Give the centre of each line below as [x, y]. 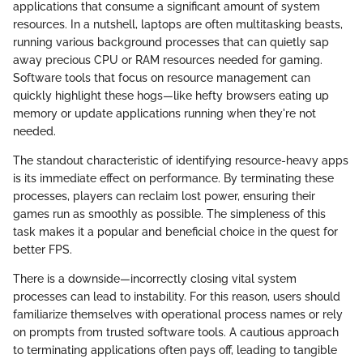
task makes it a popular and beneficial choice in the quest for [175, 232]
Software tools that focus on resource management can [162, 78]
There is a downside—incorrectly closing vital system [155, 279]
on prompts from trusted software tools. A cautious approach [176, 332]
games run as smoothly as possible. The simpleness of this [169, 214]
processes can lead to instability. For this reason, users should [177, 297]
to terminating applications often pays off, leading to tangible [175, 350]
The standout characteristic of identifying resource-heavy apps [181, 160]
